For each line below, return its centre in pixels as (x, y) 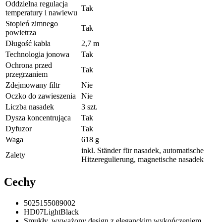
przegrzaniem (27, 74)
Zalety (15, 155)
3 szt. (89, 107)
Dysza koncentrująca (38, 117)
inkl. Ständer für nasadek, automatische (142, 150)
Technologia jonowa (37, 54)
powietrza (21, 32)
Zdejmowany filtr (33, 85)
